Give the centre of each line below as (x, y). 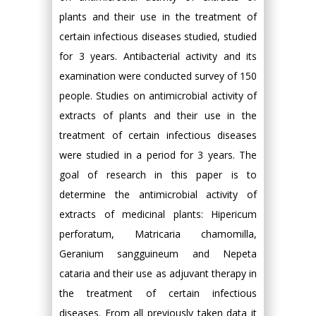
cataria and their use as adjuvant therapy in (158, 274)
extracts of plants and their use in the (158, 116)
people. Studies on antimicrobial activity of (158, 96)
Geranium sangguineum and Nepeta (158, 254)
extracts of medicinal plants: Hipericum (158, 214)
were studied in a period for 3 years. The (158, 155)
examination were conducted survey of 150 (158, 76)
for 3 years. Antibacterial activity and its (158, 56)
